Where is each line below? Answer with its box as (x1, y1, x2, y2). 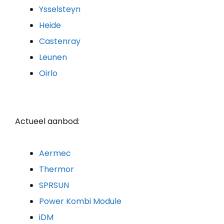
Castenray (39, 35, 80, 47)
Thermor (39, 163, 74, 175)
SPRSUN (39, 179, 69, 191)
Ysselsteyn (39, 3, 80, 15)
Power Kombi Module (39, 195, 121, 207)
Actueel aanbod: (15, 115, 79, 127)
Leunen (39, 51, 67, 63)
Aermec (39, 147, 71, 159)
